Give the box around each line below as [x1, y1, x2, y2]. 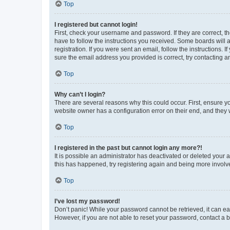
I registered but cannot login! [54, 21, 138, 28]
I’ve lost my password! [54, 197, 120, 205]
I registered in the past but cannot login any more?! [54, 144, 202, 151]
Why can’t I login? [54, 90, 105, 98]
